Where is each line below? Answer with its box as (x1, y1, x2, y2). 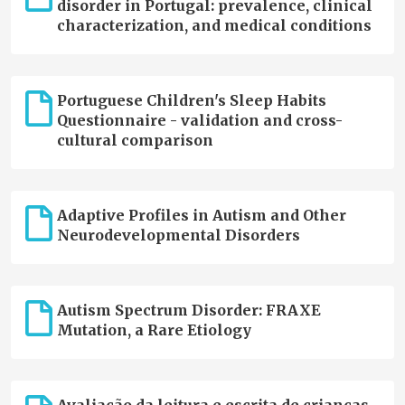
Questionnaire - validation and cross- (56, 111, 343, 130)
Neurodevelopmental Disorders (56, 226, 300, 245)
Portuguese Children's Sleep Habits (56, 91, 326, 110)
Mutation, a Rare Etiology (56, 321, 251, 340)
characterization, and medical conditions (56, 16, 372, 35)
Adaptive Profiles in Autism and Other (56, 206, 346, 225)
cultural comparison (56, 131, 213, 150)
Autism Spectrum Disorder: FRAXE (56, 301, 321, 320)
